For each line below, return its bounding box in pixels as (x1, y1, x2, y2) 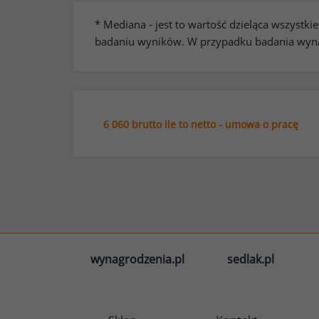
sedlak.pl (227, 251, 274, 268)
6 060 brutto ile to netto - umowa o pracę (103, 117, 298, 131)
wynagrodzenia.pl (90, 251, 184, 268)
